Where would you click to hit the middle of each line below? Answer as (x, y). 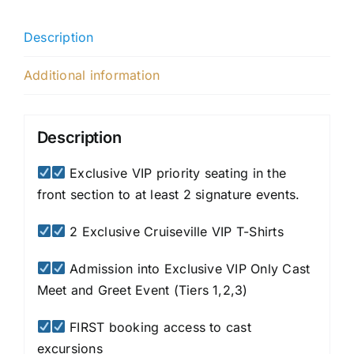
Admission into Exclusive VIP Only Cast (188, 268)
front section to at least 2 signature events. (168, 194)
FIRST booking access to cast (158, 327)
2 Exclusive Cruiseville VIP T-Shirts (174, 231)
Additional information (92, 75)
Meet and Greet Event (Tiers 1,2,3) (142, 290)
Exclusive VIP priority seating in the (176, 173)
